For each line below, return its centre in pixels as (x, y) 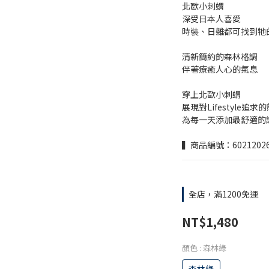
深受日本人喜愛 (211, 19)
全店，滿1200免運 (223, 194)
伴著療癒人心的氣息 (220, 69)
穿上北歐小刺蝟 (211, 94)
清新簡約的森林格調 (220, 56)
